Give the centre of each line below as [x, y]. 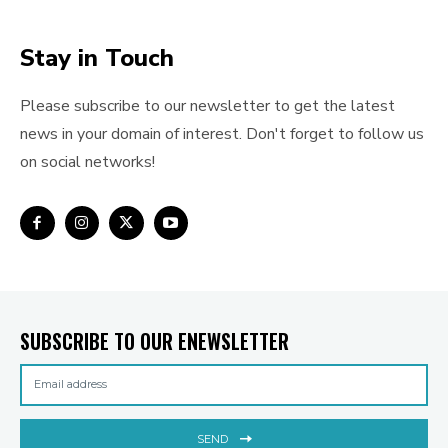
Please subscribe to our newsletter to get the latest [207, 106]
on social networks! [87, 162]
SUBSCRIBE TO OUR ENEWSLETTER [154, 340]
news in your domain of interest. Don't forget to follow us [222, 134]
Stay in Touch [97, 58]
